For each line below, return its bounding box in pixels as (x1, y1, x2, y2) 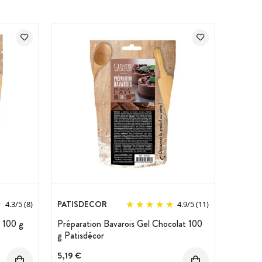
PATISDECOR (57, 198, 107, 210)
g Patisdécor (57, 228, 104, 242)
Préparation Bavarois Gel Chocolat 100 (57, 216, 202, 230)
